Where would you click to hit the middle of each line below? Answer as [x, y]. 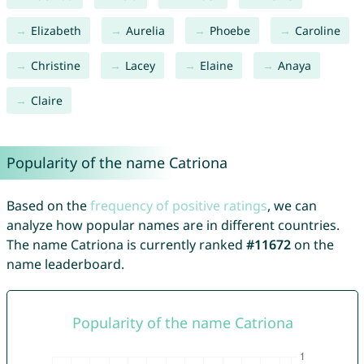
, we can [292, 206]
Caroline [317, 31]
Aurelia [145, 31]
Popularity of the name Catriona [117, 163]
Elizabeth [56, 31]
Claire [46, 101]
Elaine [216, 66]
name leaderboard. [65, 264]
